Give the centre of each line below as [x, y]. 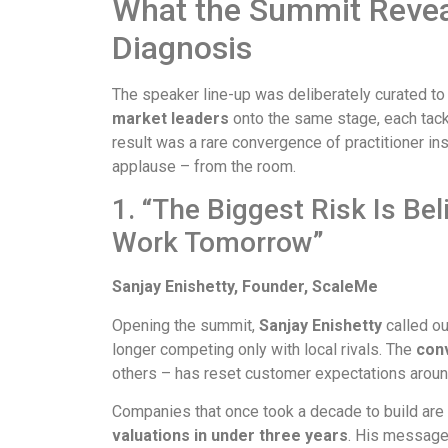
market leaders [170, 119]
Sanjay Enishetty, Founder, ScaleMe [245, 287]
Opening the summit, [185, 325]
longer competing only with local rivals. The [264, 349]
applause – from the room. [204, 167]
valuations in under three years [230, 436]
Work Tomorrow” [218, 243]
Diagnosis [182, 48]
